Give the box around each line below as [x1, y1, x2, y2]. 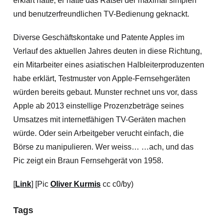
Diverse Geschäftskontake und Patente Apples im [13, 33, 184, 42]
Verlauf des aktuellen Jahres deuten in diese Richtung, [13, 47, 202, 55]
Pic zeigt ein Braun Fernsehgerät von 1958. [13, 156, 163, 165]
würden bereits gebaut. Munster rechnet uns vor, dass [13, 88, 197, 96]
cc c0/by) [100, 180, 133, 188]
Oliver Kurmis [50, 180, 101, 188]
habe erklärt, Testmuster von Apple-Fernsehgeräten [13, 74, 190, 83]
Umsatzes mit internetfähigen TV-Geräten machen [13, 115, 186, 124]
